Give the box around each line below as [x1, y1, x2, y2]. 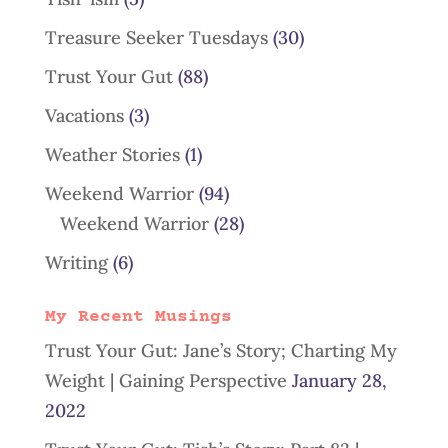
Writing [44, 250, 108, 274]
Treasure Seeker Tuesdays [44, 25, 268, 49]
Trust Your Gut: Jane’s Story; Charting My [44, 338, 397, 362]
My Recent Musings [44, 306, 232, 327]
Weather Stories [44, 142, 180, 166]
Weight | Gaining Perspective [44, 368, 287, 392]
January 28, [291, 368, 387, 392]
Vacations [44, 103, 124, 127]
